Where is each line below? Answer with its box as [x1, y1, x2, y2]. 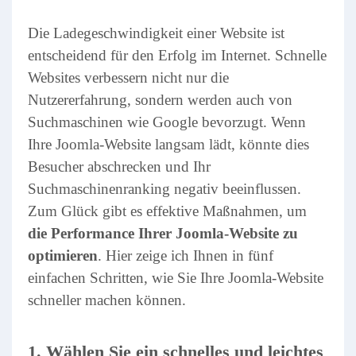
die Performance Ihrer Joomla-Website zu [28, 225, 298, 242]
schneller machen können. [28, 292, 186, 308]
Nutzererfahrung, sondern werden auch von [28, 91, 292, 108]
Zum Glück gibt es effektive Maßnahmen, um [28, 203, 307, 219]
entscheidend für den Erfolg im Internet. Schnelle [28, 47, 327, 64]
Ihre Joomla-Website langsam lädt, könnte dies [28, 136, 309, 153]
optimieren [28, 247, 98, 264]
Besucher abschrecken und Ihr [28, 158, 211, 175]
